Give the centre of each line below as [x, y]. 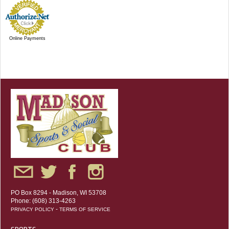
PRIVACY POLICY [32, 210]
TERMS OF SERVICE [85, 210]
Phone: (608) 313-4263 [43, 201]
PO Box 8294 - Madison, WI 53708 [59, 193]
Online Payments [27, 38]
